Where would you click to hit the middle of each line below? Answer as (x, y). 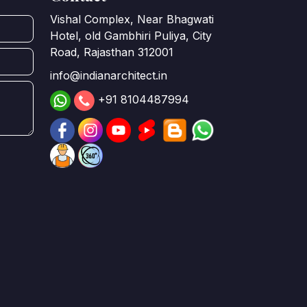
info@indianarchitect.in (109, 76)
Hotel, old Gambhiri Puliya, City (131, 36)
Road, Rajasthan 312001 (112, 52)
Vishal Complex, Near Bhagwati (132, 20)
